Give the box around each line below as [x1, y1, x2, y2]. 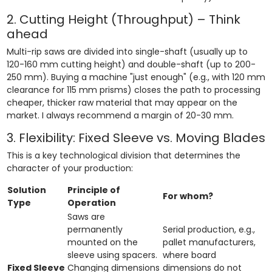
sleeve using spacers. [67, 248, 157, 261]
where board [162, 248, 216, 261]
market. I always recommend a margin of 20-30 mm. [6, 109, 234, 121]
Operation [67, 196, 116, 209]
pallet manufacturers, [162, 236, 256, 248]
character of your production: [6, 161, 133, 174]
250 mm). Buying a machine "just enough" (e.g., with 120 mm [6, 70, 265, 83]
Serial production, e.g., [162, 223, 255, 236]
